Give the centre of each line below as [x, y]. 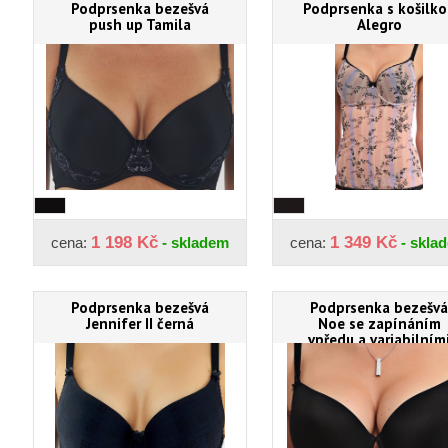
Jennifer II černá [140, 323]
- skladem [193, 242]
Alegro [379, 24]
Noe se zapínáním [379, 323]
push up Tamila [140, 24]
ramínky [379, 355]
